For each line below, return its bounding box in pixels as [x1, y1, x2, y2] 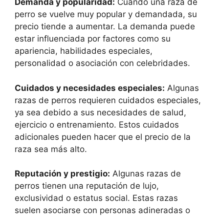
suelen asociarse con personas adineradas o [15, 205, 190, 216]
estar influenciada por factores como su [15, 34, 171, 44]
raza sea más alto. [15, 144, 87, 154]
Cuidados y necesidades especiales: [15, 83, 165, 93]
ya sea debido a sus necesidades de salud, [15, 107, 186, 117]
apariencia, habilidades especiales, [15, 46, 153, 56]
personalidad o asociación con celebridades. [15, 58, 190, 68]
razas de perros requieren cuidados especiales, [15, 95, 201, 105]
